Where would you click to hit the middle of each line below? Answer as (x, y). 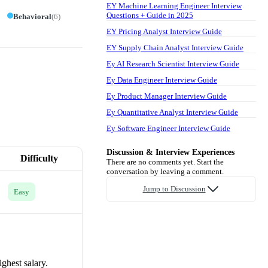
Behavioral (32, 16)
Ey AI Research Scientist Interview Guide (173, 63)
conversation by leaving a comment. (165, 171)
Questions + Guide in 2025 (150, 15)
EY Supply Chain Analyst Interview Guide (175, 47)
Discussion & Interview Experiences (170, 152)
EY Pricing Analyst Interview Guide (164, 31)
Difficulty (39, 158)
